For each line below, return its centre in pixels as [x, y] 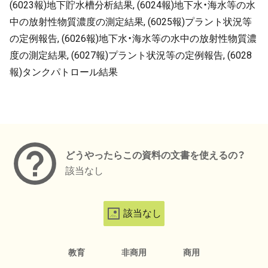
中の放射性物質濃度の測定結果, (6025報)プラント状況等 [131, 22]
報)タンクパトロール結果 [64, 72]
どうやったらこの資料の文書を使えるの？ [155, 155]
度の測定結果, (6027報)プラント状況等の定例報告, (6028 [131, 55]
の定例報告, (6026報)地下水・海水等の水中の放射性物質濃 [133, 39]
